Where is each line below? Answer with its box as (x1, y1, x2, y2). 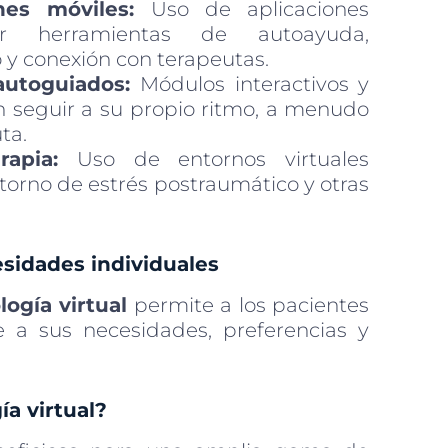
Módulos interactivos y (130, 72, 370, 97)
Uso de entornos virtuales (58, 147, 370, 172)
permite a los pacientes (127, 293, 370, 318)
